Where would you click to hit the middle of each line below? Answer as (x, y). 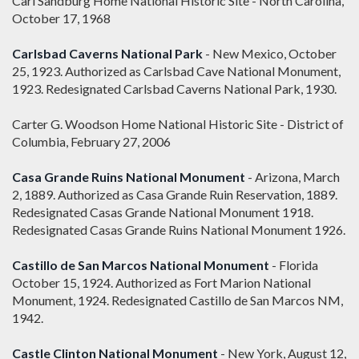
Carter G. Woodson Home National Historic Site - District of (178, 124)
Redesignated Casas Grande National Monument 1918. (163, 212)
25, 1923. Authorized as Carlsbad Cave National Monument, (176, 71)
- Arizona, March (292, 177)
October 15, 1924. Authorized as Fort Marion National (161, 283)
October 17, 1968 (61, 18)
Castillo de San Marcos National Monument (141, 265)
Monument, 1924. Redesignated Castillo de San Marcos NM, (177, 301)
